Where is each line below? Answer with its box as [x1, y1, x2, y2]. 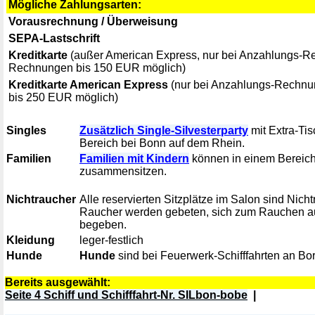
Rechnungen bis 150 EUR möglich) [8, 62, 191, 74]
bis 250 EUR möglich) [8, 91, 124, 103]
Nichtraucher [6, 193, 76, 205]
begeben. [79, 219, 129, 231]
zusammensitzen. [79, 165, 167, 177]
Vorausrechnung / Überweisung [8, 15, 178, 27]
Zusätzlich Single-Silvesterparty [79, 124, 248, 136]
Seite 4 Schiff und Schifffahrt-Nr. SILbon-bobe [5, 289, 247, 301]
